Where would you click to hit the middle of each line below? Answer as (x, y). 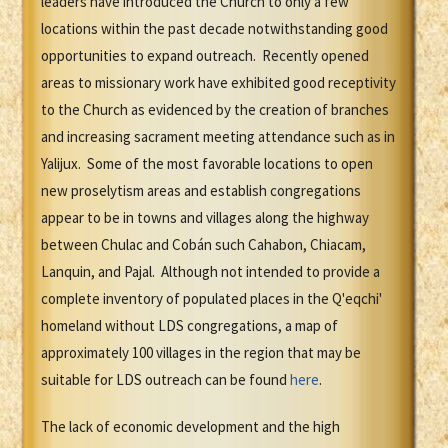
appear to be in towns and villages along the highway (205, 218)
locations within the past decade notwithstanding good (214, 29)
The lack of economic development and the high (190, 427)
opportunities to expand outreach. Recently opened (205, 56)
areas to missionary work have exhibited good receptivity (218, 83)
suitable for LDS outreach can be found (165, 380)
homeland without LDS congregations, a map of (189, 326)
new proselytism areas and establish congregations (201, 191)
